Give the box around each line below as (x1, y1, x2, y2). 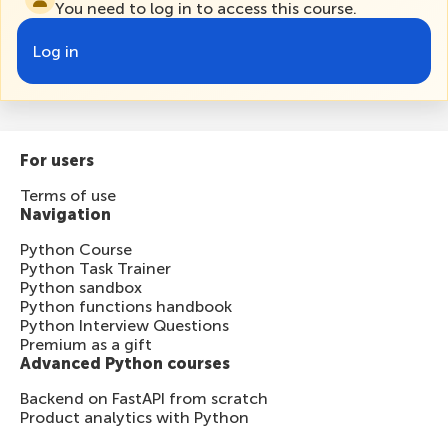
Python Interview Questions (20, 316, 229, 336)
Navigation (20, 205, 111, 225)
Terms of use (20, 186, 116, 206)
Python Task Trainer (20, 259, 171, 279)
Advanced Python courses (20, 354, 230, 374)
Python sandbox (20, 278, 142, 298)
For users (20, 151, 94, 171)
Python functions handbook (20, 297, 232, 317)
